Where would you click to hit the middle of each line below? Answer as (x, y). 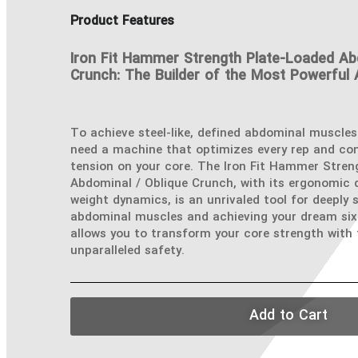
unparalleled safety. (127, 251)
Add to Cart (289, 316)
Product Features (122, 22)
